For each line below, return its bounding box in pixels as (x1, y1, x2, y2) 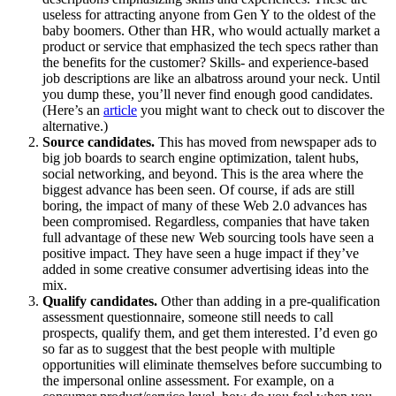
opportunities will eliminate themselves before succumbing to (42, 357, 382, 373)
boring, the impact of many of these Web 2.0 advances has (42, 198, 367, 214)
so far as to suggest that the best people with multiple (42, 341, 335, 357)
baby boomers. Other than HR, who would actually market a (42, 23, 380, 39)
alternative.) (42, 118, 108, 134)
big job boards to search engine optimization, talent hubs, (42, 150, 359, 166)
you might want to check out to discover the (137, 103, 385, 118)
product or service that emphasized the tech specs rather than (42, 39, 378, 55)
